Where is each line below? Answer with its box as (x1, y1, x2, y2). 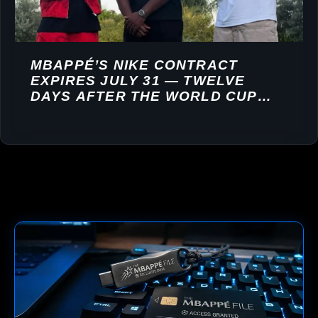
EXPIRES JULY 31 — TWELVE (30, 72, 246, 88)
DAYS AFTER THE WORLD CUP (30, 88, 258, 104)
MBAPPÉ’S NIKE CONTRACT (30, 57, 238, 72)
